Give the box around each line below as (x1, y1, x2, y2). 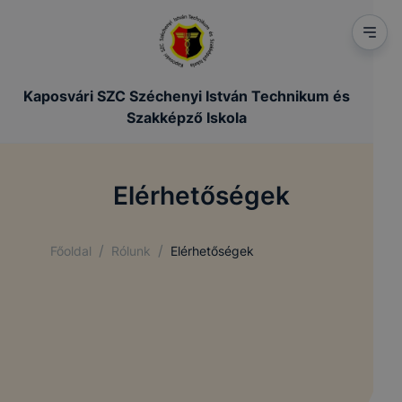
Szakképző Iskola (127, 109, 247, 127)
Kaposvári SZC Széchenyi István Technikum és (23, 87, 350, 105)
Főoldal (50, 242, 92, 258)
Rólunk (111, 242, 151, 258)
